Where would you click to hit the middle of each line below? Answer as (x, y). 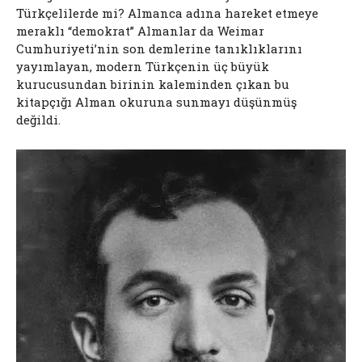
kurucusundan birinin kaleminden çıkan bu (153, 84)
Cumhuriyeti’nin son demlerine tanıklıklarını (159, 48)
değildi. (38, 119)
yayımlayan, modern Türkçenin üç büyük (143, 66)
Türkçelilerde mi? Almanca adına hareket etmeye (167, 13)
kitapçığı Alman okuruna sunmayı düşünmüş (156, 101)
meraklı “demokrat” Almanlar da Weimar (140, 30)
